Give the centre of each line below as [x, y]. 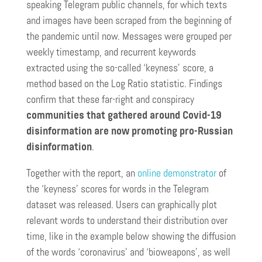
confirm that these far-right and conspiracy [110, 99]
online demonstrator [177, 173]
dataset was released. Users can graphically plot [122, 204]
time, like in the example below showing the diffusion [131, 236]
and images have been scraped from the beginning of [129, 20]
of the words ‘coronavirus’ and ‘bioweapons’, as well [128, 252]
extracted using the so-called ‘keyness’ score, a [120, 68]
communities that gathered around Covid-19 [124, 115]
